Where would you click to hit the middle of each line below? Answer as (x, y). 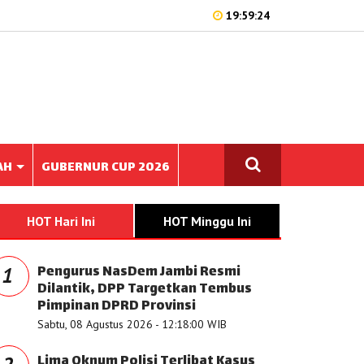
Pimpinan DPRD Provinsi (117, 307)
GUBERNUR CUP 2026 (106, 168)
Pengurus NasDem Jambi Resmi (139, 273)
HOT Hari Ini (61, 221)
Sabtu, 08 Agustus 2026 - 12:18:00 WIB (132, 324)
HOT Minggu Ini (207, 221)
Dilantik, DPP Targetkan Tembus (145, 290)
